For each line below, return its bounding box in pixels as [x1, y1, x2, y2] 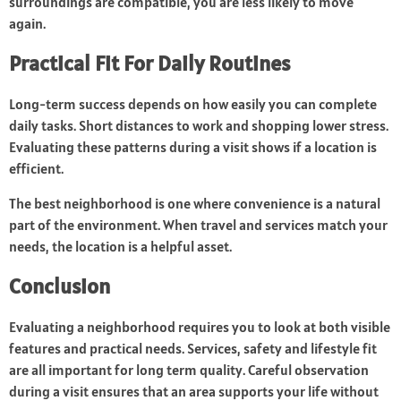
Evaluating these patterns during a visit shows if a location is [9, 138, 377, 157]
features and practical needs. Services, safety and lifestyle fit [9, 339, 377, 358]
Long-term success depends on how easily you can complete [9, 95, 377, 114]
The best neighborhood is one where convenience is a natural [9, 194, 380, 213]
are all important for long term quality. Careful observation [9, 361, 369, 380]
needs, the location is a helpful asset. [9, 237, 232, 256]
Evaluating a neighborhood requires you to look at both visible [9, 318, 390, 337]
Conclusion [9, 272, 110, 301]
